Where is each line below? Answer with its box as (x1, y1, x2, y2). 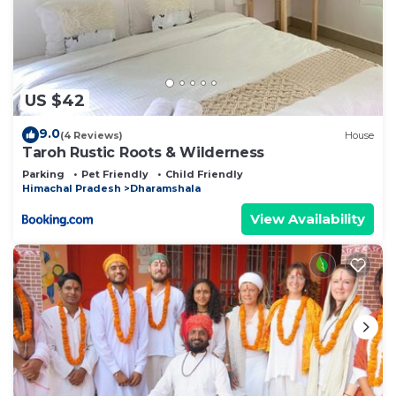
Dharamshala (130, 182, 201, 195)
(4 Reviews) (60, 128, 123, 141)
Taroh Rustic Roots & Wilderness (22, 144, 265, 162)
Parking (22, 168, 65, 181)
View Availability (250, 210, 365, 228)
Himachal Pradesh (22, 182, 121, 195)
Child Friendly (165, 168, 243, 181)
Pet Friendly (81, 168, 148, 181)
